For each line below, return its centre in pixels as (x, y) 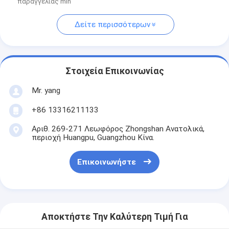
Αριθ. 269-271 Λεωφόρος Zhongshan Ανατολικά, (118, 129)
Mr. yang (46, 90)
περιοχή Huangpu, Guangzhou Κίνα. (93, 137)
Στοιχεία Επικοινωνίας (114, 71)
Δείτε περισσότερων (112, 25)
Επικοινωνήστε (106, 162)
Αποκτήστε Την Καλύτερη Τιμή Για (114, 217)
